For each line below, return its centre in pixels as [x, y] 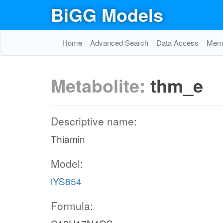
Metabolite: [101, 85]
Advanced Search [119, 43]
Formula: [72, 206]
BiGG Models [107, 14]
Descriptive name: [94, 121]
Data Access [177, 43]
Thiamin [68, 139]
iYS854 [66, 181]
